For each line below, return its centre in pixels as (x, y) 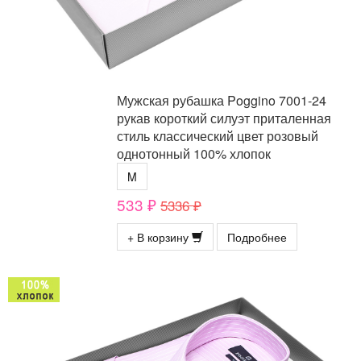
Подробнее (257, 237)
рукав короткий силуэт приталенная (224, 118)
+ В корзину (160, 237)
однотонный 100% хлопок (194, 154)
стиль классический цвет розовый (218, 136)
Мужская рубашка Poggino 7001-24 (222, 101)
